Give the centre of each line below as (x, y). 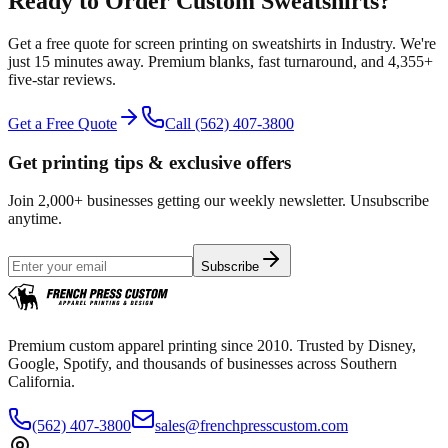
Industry (366, 43)
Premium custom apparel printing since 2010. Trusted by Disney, (212, 346)
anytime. (35, 219)
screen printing (181, 43)
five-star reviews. (62, 79)
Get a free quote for (71, 43)
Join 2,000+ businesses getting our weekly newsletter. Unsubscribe (218, 201)
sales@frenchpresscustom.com (251, 426)
